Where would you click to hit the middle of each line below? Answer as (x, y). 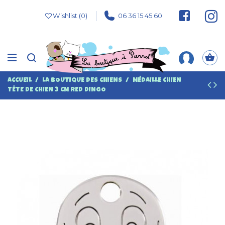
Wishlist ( (67, 15)
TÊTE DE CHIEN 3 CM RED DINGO (57, 90)
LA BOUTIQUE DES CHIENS (82, 80)
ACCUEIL (20, 80)
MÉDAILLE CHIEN (157, 80)
